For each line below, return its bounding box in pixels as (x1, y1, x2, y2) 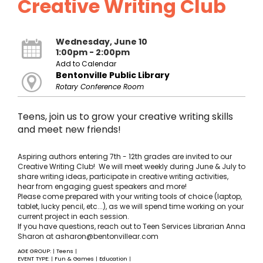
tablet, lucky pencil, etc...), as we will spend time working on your (18, 201, 244, 212)
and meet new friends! (18, 123, 121, 136)
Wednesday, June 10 (55, 35, 147, 48)
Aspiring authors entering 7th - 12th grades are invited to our (18, 151, 232, 162)
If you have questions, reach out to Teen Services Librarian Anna (18, 221, 245, 232)
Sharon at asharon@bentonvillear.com (18, 231, 160, 242)
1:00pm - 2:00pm (55, 46, 130, 58)
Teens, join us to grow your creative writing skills (18, 110, 233, 123)
